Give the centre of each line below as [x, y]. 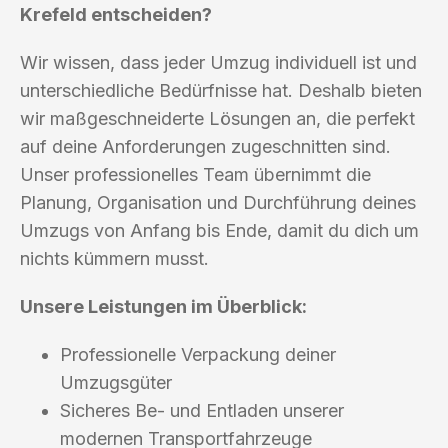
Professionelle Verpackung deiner [198, 354]
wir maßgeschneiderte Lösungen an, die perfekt [217, 118]
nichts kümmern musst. [114, 258]
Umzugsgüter [116, 382]
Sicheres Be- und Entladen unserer [202, 410]
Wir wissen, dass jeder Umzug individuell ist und [218, 62]
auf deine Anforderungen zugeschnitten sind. [205, 146]
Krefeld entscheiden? [116, 14]
